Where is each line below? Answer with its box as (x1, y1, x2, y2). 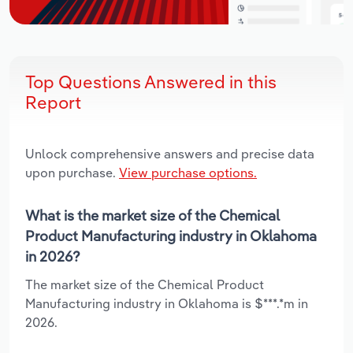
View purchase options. (119, 164, 257, 180)
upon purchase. (25, 164, 119, 180)
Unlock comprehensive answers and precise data (25, 145, 314, 162)
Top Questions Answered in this (25, 70, 277, 93)
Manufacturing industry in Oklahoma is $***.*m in (25, 295, 308, 311)
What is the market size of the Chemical (25, 206, 280, 225)
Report (25, 91, 81, 113)
